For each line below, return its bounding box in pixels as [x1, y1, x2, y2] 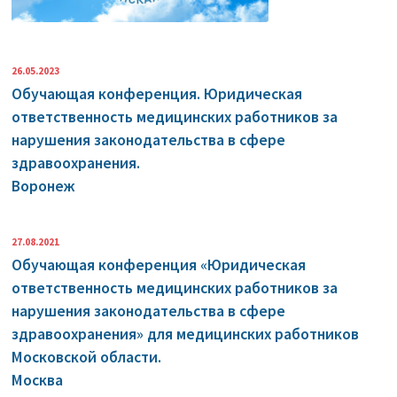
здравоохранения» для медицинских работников [12, 324, 360, 345]
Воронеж [12, 176, 76, 197]
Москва [12, 370, 64, 391]
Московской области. [12, 347, 162, 368]
